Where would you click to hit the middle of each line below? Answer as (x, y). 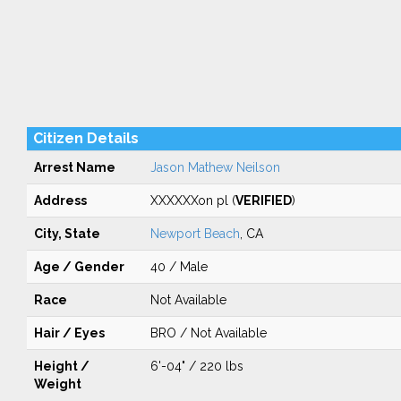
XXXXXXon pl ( (192, 200)
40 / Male (179, 267)
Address (60, 200)
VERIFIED (263, 200)
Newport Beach (195, 234)
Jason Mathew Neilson (215, 167)
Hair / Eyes (69, 333)
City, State (67, 234)
